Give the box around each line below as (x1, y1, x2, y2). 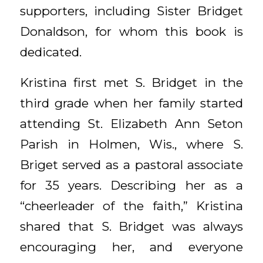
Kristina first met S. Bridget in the (19, 75, 244, 90)
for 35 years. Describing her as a (19, 178, 244, 193)
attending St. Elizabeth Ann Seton (19, 116, 244, 131)
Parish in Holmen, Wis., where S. (19, 137, 244, 152)
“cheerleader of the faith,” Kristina (19, 198, 244, 214)
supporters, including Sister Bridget (19, 3, 244, 18)
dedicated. (19, 44, 82, 59)
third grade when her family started (19, 96, 244, 111)
